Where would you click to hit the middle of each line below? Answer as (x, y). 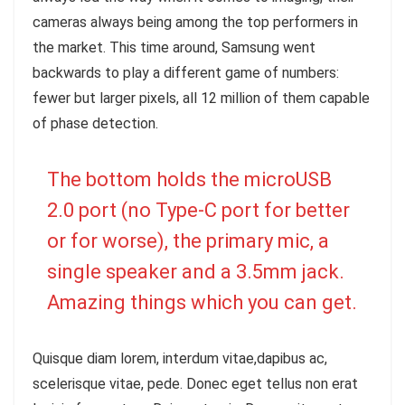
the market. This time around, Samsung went (174, 48)
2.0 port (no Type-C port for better (198, 211)
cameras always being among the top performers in (195, 23)
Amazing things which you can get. (202, 303)
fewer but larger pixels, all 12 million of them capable (201, 99)
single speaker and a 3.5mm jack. (196, 272)
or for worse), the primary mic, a (188, 241)
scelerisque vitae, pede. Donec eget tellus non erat (195, 384)
